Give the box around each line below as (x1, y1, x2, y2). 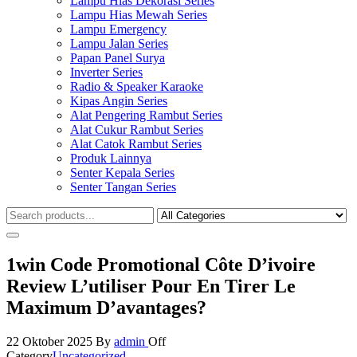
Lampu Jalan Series (70, 37, 168, 50)
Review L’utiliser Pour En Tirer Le (6, 275, 296, 296)
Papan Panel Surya (70, 51, 165, 65)
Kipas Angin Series (70, 94, 167, 108)
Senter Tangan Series (70, 180, 176, 194)
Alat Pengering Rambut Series (70, 108, 222, 122)
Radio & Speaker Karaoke (70, 80, 203, 93)
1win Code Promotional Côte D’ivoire (6, 253, 316, 275)
